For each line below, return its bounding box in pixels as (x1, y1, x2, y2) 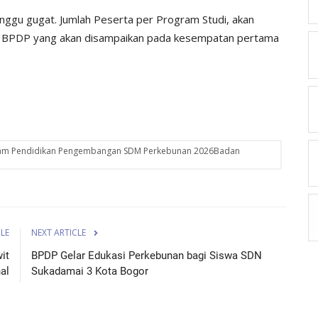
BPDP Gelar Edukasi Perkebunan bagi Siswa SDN (31, 248, 262, 262)
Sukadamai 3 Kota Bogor (31, 264, 148, 278)
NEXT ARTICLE (31, 226, 86, 238)
